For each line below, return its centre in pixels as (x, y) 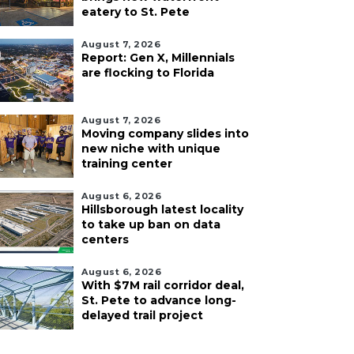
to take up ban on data (151, 225)
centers (105, 240)
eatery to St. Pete (136, 12)
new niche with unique (151, 149)
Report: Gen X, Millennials (158, 58)
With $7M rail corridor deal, (163, 286)
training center (127, 164)
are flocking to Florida (148, 73)
